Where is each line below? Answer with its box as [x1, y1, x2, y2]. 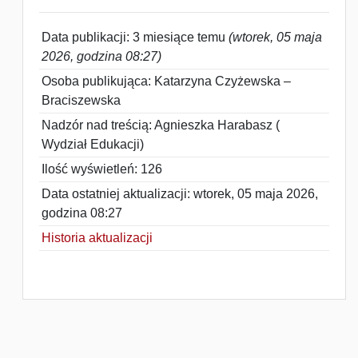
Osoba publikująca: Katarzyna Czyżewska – [42, 74, 291, 88]
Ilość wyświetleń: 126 [42, 162, 162, 176]
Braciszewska [42, 93, 121, 107]
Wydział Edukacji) [42, 137, 144, 151]
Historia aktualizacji [42, 231, 153, 245]
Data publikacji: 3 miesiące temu [42, 30, 229, 44]
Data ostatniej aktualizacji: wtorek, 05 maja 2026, [42, 187, 318, 201]
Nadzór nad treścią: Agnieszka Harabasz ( [42, 118, 280, 132]
